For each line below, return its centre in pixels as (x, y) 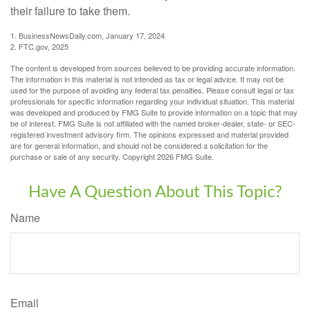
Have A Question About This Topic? (155, 192)
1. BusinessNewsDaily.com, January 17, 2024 (88, 35)
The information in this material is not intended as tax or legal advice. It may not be (147, 79)
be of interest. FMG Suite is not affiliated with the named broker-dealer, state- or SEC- (153, 123)
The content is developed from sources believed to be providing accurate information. (153, 67)
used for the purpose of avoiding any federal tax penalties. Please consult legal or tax (152, 90)
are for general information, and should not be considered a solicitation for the (139, 145)
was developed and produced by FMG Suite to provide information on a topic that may (154, 112)
